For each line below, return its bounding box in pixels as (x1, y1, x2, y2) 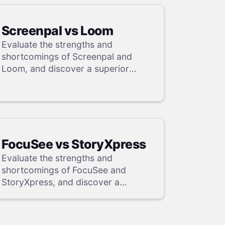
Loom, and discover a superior (1, 63, 129, 74)
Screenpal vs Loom (1, 23, 114, 38)
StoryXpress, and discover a (1, 177, 120, 188)
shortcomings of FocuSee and (1, 165, 126, 176)
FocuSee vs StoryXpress (1, 137, 146, 152)
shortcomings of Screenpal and (1, 51, 132, 62)
